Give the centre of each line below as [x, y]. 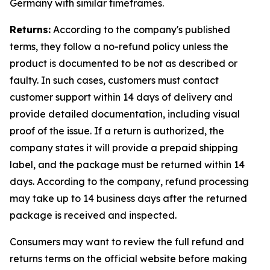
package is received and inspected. [93, 215]
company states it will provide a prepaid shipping [124, 148]
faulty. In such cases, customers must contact [114, 80]
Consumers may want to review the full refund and [127, 242]
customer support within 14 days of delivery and [121, 97]
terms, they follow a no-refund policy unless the [119, 46]
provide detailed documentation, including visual [125, 114]
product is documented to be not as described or [124, 63]
